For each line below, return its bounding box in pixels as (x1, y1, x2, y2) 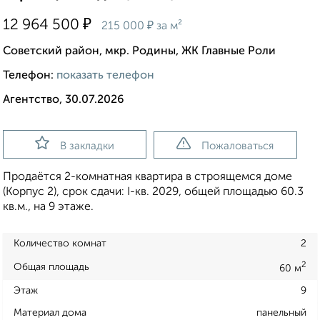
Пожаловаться (201, 141, 274, 152)
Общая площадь (14, 261, 89, 272)
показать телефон (56, 70, 154, 82)
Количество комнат (14, 239, 106, 249)
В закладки (59, 141, 114, 152)
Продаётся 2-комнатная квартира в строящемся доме (3, 171, 292, 184)
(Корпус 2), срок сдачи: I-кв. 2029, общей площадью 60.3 (3, 186, 304, 199)
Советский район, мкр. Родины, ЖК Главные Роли (3, 46, 276, 58)
